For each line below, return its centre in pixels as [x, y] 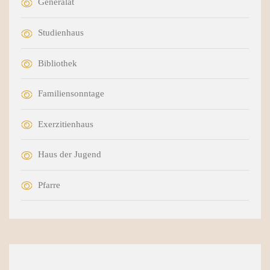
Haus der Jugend [70, 155]
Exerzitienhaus [66, 124]
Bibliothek [58, 63]
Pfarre [49, 185]
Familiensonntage [71, 94]
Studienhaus [61, 32]
